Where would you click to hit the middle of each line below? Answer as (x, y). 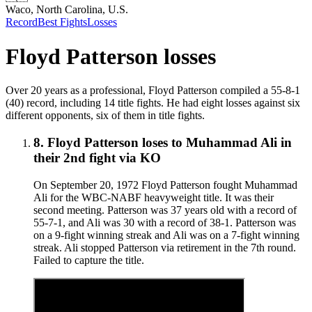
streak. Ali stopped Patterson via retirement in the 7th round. (165, 247)
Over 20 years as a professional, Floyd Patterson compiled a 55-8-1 (153, 91)
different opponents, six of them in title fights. (105, 116)
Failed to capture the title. (89, 260)
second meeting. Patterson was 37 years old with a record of (165, 210)
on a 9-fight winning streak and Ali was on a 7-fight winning (166, 235)
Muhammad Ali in (239, 142)
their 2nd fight (75, 157)
